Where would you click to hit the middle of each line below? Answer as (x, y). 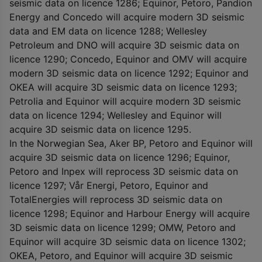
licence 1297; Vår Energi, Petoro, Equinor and (109, 185)
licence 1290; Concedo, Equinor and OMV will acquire (128, 59)
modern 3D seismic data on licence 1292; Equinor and (129, 73)
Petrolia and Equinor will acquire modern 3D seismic (125, 101)
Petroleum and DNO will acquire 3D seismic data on (124, 45)
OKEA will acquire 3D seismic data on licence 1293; (123, 87)
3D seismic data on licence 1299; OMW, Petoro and (123, 227)
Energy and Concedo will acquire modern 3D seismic (127, 17)
